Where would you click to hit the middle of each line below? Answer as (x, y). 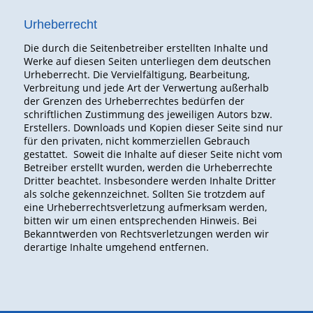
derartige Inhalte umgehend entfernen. (116, 247)
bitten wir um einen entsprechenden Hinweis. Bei (140, 221)
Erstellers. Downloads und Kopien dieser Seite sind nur (153, 128)
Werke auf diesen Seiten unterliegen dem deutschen (147, 61)
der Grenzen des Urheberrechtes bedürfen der (134, 101)
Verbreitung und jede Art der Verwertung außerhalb (146, 88)
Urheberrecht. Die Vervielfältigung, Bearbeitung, (136, 75)
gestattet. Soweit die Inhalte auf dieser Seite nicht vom (153, 154)
